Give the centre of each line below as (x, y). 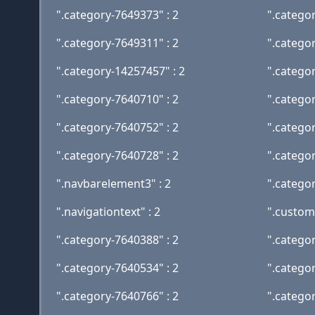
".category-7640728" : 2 (117, 155)
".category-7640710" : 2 (117, 99)
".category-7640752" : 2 (117, 127)
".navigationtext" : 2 (108, 212)
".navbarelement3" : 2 (114, 184)
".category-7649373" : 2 (117, 15)
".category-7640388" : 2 (117, 240)
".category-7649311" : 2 (117, 43)
